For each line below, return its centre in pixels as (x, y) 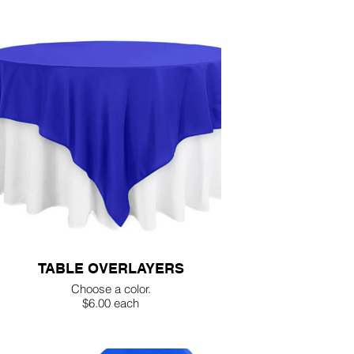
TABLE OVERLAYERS (111, 268)
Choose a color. (111, 289)
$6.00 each (111, 303)
